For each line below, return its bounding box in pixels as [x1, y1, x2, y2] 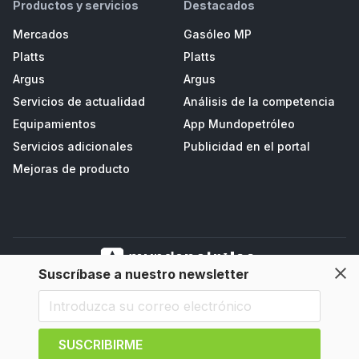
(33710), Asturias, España [120, 297, 239, 310]
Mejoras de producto [13, 162, 130, 176]
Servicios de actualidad [13, 95, 145, 109]
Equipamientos [13, 117, 96, 131]
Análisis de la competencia [184, 95, 335, 109]
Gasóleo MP [184, 27, 252, 42]
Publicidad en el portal [184, 139, 310, 154]
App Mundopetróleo [184, 117, 295, 131]
